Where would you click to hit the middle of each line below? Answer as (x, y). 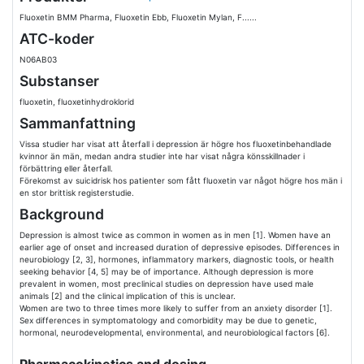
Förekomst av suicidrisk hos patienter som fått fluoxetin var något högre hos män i (181, 180)
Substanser (59, 81)
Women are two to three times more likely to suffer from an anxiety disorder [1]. (176, 308)
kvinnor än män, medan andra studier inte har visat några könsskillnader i (162, 156)
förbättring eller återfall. (66, 168)
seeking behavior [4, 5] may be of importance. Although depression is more (167, 271)
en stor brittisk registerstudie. (77, 193)
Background (62, 214)
